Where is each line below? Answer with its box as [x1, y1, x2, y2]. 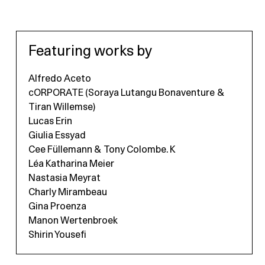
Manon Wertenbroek [28, 216, 118, 226]
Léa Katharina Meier [28, 159, 114, 169]
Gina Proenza [28, 202, 86, 212]
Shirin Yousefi [28, 230, 86, 240]
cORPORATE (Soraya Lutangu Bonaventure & [28, 88, 224, 98]
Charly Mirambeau [28, 188, 107, 198]
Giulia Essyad [28, 131, 86, 141]
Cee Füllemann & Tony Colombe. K [28, 145, 175, 155]
